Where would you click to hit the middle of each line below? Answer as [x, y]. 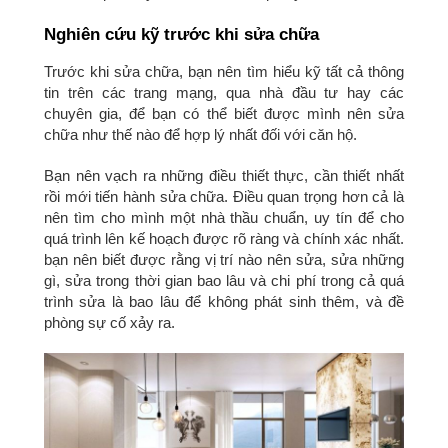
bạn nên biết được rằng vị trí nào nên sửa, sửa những [224, 259]
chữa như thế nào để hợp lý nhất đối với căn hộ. [200, 134]
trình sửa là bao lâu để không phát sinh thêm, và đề [224, 301]
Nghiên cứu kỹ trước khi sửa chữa [181, 34]
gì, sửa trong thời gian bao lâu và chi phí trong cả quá [224, 280]
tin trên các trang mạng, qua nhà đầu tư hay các [224, 92]
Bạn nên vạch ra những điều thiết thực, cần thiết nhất [224, 175]
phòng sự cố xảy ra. [109, 322]
